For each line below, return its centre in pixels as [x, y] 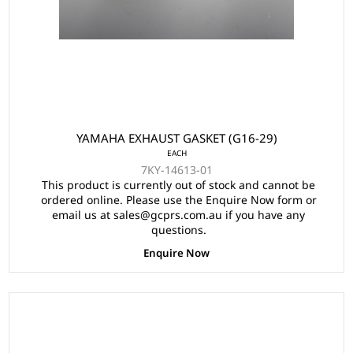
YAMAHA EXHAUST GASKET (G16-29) [176, 138]
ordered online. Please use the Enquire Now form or [178, 200]
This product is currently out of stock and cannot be [178, 185]
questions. [178, 230]
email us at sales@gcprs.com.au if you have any [178, 215]
